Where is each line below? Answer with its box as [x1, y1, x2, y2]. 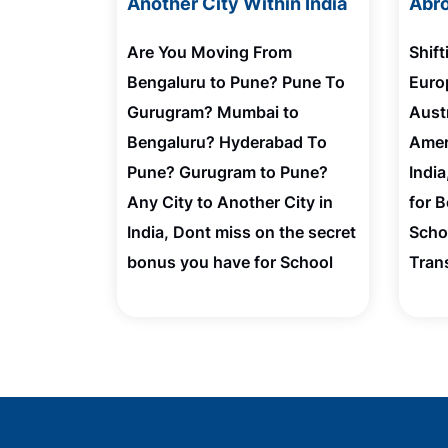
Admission [127, 282, 209, 302]
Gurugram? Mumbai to [127, 102, 299, 122]
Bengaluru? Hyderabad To [127, 132, 327, 152]
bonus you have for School [127, 252, 333, 272]
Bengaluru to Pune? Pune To [127, 72, 345, 92]
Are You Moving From [127, 42, 292, 62]
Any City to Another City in [127, 192, 333, 212]
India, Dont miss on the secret [127, 222, 356, 242]
